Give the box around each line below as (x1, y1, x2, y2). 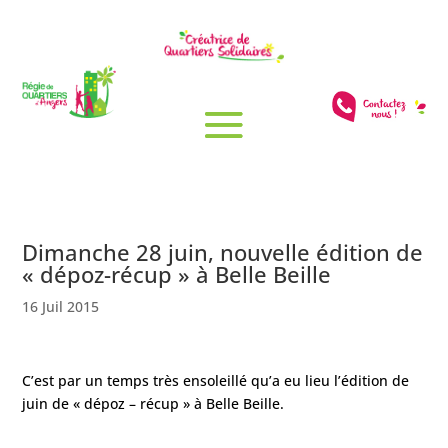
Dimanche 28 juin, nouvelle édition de (22, 237, 424, 268)
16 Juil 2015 (22, 297, 100, 317)
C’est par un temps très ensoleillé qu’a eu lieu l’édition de (22, 371, 410, 391)
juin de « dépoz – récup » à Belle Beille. (22, 394, 285, 414)
